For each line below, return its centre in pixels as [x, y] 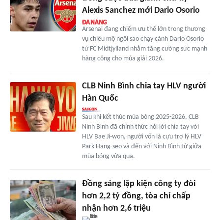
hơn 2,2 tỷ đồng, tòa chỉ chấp [136, 196]
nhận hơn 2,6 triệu [116, 209]
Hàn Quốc [100, 99]
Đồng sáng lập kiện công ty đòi [138, 184]
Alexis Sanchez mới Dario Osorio [141, 11]
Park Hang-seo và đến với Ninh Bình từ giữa [141, 147]
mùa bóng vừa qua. [108, 157]
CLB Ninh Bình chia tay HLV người [144, 86]
